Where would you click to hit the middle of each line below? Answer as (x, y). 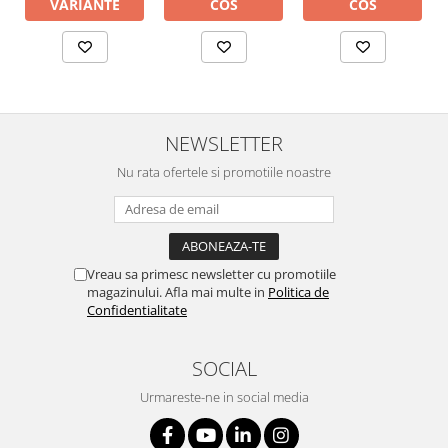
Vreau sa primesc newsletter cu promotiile (211, 274)
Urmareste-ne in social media (224, 397)
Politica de (298, 292)
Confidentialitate (137, 310)
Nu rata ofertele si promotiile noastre (224, 172)
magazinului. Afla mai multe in (177, 292)
